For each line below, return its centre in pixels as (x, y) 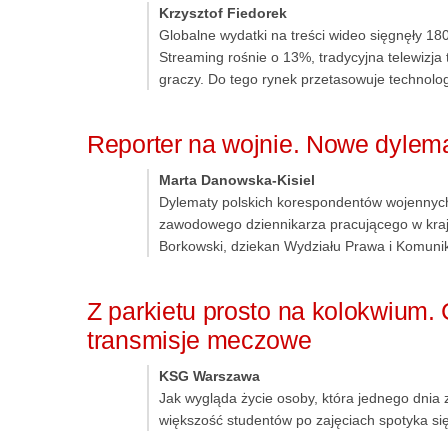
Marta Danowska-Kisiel (237, 180)
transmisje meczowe (199, 340)
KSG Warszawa (209, 376)
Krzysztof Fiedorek (223, 13)
